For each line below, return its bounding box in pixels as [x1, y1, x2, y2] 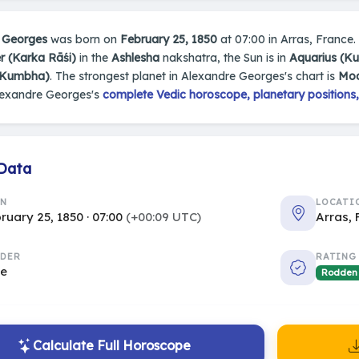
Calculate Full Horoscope [33, 337, 191, 353]
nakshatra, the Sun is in [159, 50, 289, 65]
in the [76, 50, 111, 65]
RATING [316, 251, 357, 263]
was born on [47, 31, 120, 46]
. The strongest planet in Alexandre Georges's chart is [50, 68, 338, 83]
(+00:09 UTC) [126, 209, 201, 225]
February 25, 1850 [120, 31, 217, 46]
